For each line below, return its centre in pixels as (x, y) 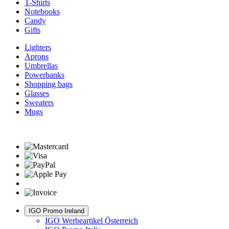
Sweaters (39, 103)
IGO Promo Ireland (56, 211)
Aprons (37, 57)
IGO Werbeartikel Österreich (91, 221)
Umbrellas (41, 66)
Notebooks (42, 12)
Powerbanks (44, 75)
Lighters (38, 48)
